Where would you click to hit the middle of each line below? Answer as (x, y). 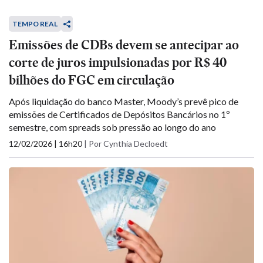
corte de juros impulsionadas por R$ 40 (118, 63)
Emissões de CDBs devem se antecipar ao (124, 45)
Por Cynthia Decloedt (128, 144)
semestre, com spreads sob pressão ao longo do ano (112, 127)
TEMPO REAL (35, 24)
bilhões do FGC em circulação (92, 80)
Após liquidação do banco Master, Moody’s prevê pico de (124, 101)
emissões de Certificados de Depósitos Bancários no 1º (119, 114)
